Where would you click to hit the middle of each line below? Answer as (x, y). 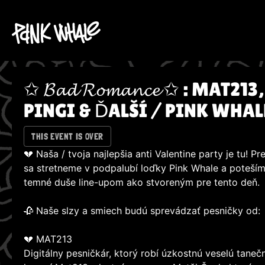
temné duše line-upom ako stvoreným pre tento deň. (142, 182)
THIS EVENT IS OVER (67, 136)
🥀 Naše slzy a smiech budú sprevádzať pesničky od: (142, 211)
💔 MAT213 (48, 239)
